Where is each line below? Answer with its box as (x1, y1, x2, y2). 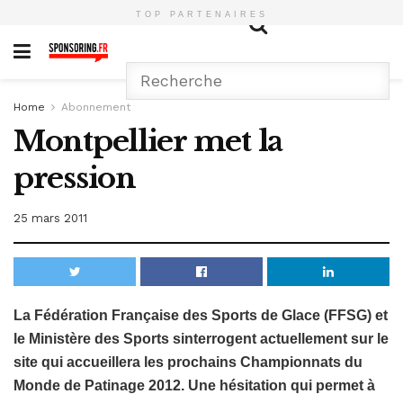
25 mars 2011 (13, 210, 87, 225)
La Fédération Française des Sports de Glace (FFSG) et (13, 307, 388, 323)
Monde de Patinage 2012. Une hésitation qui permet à (13, 377, 375, 393)
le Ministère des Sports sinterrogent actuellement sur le (13, 330, 389, 346)
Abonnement (61, 101, 130, 113)
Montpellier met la (13, 123, 282, 159)
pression (13, 160, 136, 196)
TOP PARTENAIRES (135, 10, 268, 19)
